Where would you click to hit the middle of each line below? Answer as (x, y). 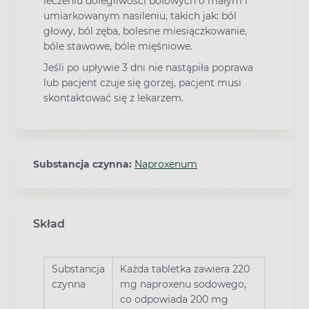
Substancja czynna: (84, 165)
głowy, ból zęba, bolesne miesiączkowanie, (145, 31)
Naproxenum (166, 165)
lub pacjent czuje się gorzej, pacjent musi (142, 83)
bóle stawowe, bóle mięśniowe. (118, 47)
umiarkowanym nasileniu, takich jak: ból (140, 16)
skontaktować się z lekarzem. (113, 98)
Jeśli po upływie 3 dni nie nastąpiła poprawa (148, 68)
